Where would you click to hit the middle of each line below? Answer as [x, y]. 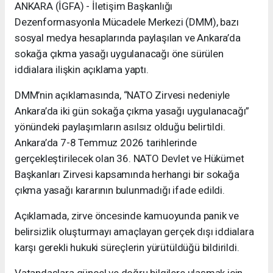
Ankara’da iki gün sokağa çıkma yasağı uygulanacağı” [132, 111]
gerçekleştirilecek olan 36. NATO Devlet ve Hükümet [129, 159]
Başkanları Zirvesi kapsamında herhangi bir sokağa [127, 175]
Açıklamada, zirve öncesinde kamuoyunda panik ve [127, 216]
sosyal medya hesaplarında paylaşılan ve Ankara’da [128, 38]
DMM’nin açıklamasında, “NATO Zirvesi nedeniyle [122, 95]
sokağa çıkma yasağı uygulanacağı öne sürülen [119, 54]
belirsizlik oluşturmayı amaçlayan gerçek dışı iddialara [134, 232]
